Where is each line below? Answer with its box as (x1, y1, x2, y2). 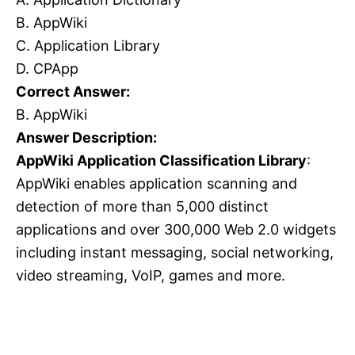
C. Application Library (16, 37, 160, 55)
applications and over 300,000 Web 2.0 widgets (16, 221, 336, 239)
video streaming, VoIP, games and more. (16, 267, 285, 284)
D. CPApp (16, 60, 78, 78)
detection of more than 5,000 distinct (16, 198, 269, 216)
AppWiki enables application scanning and (16, 175, 297, 193)
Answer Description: (16, 129, 157, 147)
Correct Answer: (16, 83, 130, 101)
